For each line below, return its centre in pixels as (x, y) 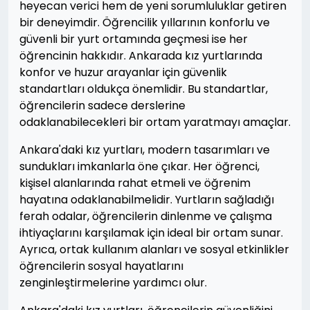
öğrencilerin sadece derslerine (102, 106)
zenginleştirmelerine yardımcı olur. (113, 283)
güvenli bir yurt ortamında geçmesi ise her (134, 39)
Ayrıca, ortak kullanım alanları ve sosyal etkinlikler (154, 249)
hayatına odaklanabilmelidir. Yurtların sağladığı (147, 200)
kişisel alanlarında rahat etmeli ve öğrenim (135, 183)
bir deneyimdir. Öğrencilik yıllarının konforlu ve (145, 22)
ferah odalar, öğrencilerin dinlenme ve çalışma (146, 216)
